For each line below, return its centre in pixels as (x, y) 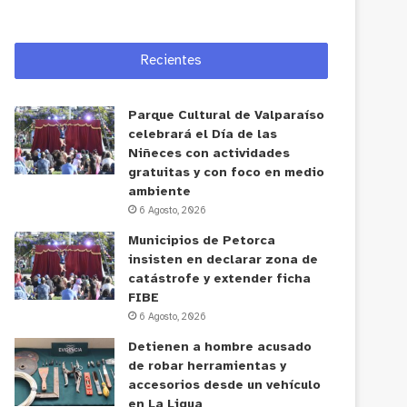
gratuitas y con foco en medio (227, 173)
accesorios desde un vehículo (225, 385)
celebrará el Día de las (203, 134)
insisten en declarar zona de (223, 260)
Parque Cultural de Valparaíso (227, 115)
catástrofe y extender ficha (220, 279)
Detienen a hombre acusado (220, 347)
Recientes (171, 60)
